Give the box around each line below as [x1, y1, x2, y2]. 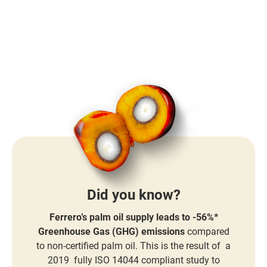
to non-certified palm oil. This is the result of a [36, 240, 231, 252]
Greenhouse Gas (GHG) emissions [38, 226, 185, 238]
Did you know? [86, 187, 181, 204]
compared [184, 226, 229, 238]
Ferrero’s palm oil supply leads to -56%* [49, 212, 218, 223]
